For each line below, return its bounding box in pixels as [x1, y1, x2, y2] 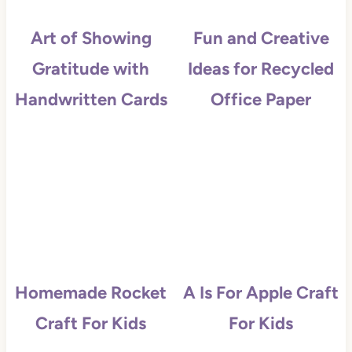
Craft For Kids [35, 313, 147, 335]
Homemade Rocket [15, 282, 167, 304]
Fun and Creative [192, 27, 329, 49]
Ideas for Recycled [188, 58, 335, 80]
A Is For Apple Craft [183, 282, 339, 304]
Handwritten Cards [14, 89, 167, 111]
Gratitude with [32, 58, 150, 80]
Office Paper [211, 89, 312, 111]
